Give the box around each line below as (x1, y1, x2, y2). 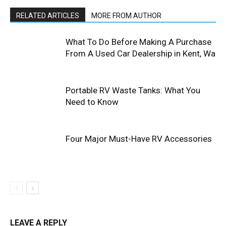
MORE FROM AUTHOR (91, 12, 161, 20)
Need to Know (66, 97, 119, 107)
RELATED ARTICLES (16, 12, 79, 20)
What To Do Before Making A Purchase (66, 37, 211, 47)
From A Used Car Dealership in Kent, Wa (66, 48, 215, 59)
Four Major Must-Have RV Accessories (66, 134, 212, 144)
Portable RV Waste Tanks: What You (66, 85, 200, 96)
